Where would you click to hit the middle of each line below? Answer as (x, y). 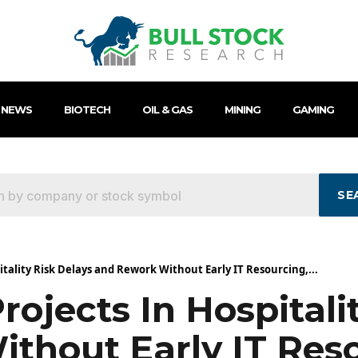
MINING (242, 110)
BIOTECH (87, 110)
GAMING (313, 110)
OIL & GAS (167, 110)
